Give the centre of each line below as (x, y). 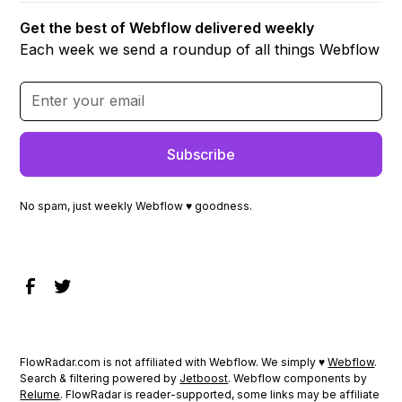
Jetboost (204, 378)
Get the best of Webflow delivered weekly (167, 27)
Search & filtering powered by (100, 378)
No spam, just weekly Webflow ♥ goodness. (136, 205)
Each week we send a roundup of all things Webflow (200, 49)
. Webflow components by (298, 378)
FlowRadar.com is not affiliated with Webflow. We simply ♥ (174, 362)
